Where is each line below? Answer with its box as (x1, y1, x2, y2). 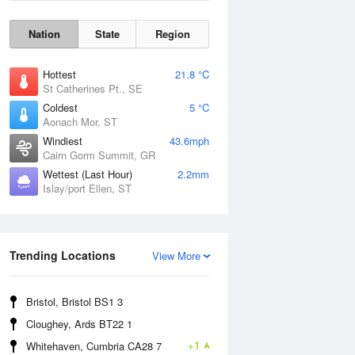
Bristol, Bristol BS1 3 (26, 294, 123, 309)
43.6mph (170, 133, 209, 148)
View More (152, 248, 200, 263)
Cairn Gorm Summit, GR (43, 147, 155, 162)
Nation (28, 26, 60, 41)
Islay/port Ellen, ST (43, 181, 132, 196)
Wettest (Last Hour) (43, 166, 132, 181)
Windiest (43, 133, 82, 148)
